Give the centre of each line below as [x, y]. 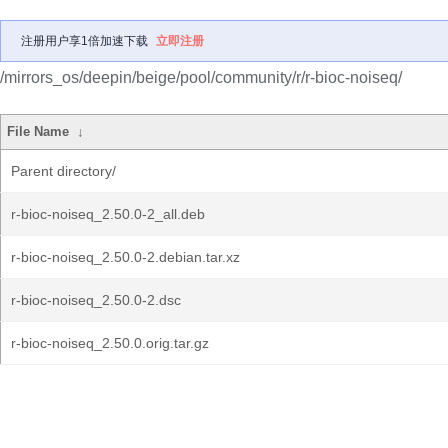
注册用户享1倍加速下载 [84, 41]
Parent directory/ [63, 171]
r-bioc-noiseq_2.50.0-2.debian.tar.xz [125, 257]
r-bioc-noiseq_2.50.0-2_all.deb [108, 214]
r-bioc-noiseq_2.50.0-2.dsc [96, 300]
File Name [38, 131]
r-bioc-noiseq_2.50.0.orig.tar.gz [110, 343]
